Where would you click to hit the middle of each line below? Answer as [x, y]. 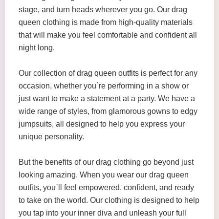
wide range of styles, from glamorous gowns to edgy [108, 111]
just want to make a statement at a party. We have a [107, 99]
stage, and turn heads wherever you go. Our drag [103, 10]
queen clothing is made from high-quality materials [106, 22]
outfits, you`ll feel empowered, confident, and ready [106, 187]
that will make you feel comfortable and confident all [108, 35]
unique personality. [51, 137]
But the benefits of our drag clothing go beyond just [106, 162]
